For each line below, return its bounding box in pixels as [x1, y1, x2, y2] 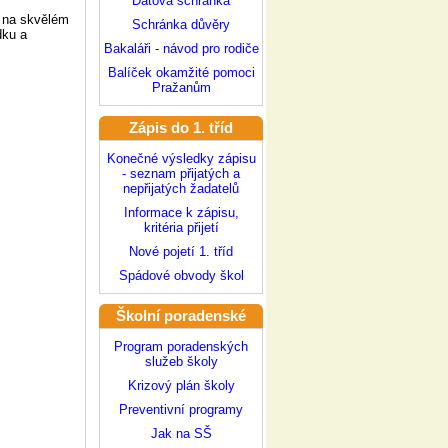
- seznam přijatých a [122, 166, 240, 181]
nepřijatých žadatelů [123, 181, 239, 196]
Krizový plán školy [127, 378, 235, 393]
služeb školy [144, 354, 218, 369]
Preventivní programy [119, 402, 243, 417]
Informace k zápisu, [123, 205, 239, 220]
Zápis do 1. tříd [129, 120, 233, 136]
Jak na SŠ [150, 426, 212, 441]
